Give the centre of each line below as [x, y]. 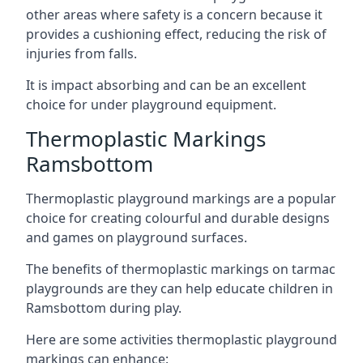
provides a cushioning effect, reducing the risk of [176, 34]
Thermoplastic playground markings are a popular [181, 199]
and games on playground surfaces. [137, 237]
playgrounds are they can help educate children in [179, 288]
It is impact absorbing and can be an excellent [166, 85]
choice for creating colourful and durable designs [178, 218]
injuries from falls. [81, 53]
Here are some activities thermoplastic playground [181, 340]
